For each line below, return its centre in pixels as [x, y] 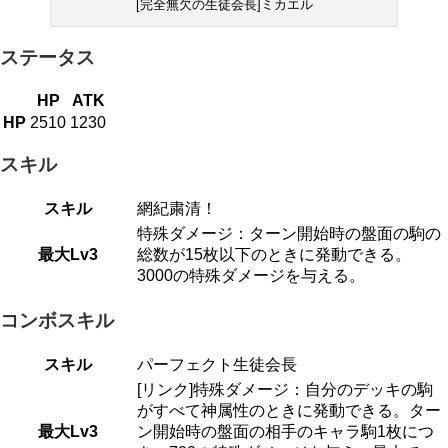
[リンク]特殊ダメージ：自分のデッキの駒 [285, 389]
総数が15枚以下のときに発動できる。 [274, 255]
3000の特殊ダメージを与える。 [251, 276]
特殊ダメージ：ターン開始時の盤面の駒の [289, 234]
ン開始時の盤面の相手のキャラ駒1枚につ [285, 431]
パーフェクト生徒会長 [217, 364]
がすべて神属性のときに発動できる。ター [289, 410]
